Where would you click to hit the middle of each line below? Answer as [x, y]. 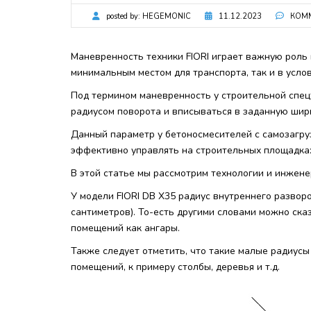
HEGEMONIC [167, 16]
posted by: [123, 16]
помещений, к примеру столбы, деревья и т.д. [175, 267]
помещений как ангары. [127, 228]
